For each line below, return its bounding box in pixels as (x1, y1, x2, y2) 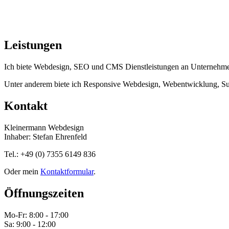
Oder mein (4, 167, 40, 176)
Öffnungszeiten (4, 186, 84, 200)
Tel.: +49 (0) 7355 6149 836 (4, 150, 96, 159)
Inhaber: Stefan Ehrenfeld (4, 132, 87, 142)
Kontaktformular (40, 167, 94, 176)
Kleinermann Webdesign (4, 123, 84, 132)
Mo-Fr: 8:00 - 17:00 (4, 210, 68, 219)
